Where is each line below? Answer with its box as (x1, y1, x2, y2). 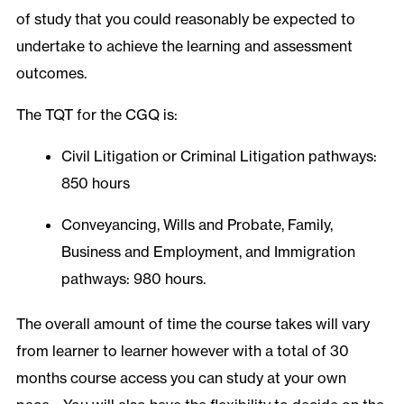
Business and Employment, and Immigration (60, 243, 355, 262)
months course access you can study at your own (15, 368, 346, 387)
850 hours (60, 174, 130, 193)
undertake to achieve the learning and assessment (15, 37, 353, 56)
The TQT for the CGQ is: (15, 106, 178, 124)
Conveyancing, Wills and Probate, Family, (60, 216, 333, 234)
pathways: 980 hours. (60, 270, 206, 289)
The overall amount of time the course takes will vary (15, 314, 370, 333)
